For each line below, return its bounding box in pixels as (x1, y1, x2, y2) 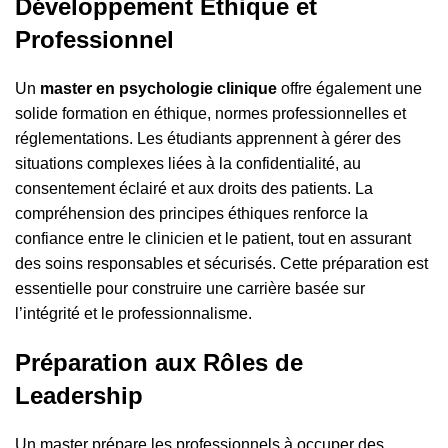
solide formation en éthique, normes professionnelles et (15, 105, 406, 123)
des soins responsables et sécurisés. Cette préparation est (15, 255, 428, 273)
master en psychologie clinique (40, 80, 277, 98)
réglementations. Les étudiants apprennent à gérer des (15, 130, 401, 148)
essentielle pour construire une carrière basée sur (15, 280, 365, 298)
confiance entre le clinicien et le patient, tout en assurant (15, 230, 411, 248)
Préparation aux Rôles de (15, 349, 303, 377)
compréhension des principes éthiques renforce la (15, 205, 368, 223)
